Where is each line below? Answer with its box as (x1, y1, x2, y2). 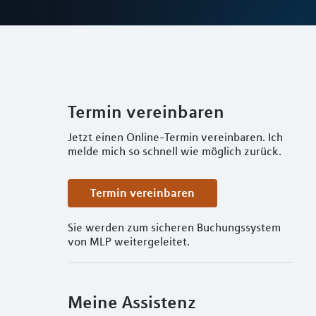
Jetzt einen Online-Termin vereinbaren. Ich (68, 130, 283, 144)
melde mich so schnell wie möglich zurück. (68, 144, 281, 158)
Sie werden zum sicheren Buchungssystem (68, 220, 281, 234)
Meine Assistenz (68, 291, 196, 312)
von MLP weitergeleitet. (68, 234, 190, 248)
